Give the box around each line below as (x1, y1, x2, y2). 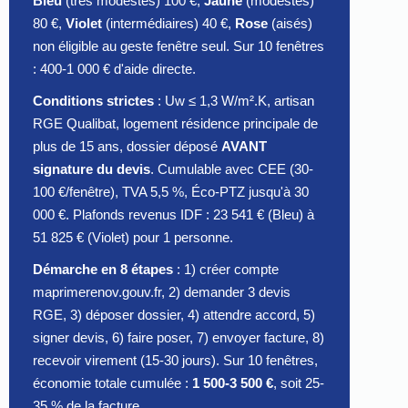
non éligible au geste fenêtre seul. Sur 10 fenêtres (33, 38, 324, 55)
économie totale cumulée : (33, 375, 192, 392)
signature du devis (33, 161, 150, 178)
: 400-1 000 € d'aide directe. (33, 61, 196, 77)
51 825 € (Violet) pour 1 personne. (33, 229, 233, 246)
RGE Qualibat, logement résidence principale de (33, 116, 318, 132)
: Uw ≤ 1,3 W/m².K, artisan (154, 93, 314, 109)
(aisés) (268, 15, 312, 32)
